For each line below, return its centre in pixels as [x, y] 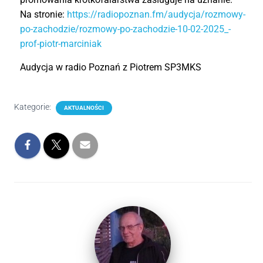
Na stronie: [43, 14]
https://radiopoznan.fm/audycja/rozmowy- [156, 14]
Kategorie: [33, 107]
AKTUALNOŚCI [84, 108]
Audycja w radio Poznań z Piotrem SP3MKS [110, 67]
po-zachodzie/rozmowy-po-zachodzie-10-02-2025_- [125, 29]
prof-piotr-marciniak [60, 44]
